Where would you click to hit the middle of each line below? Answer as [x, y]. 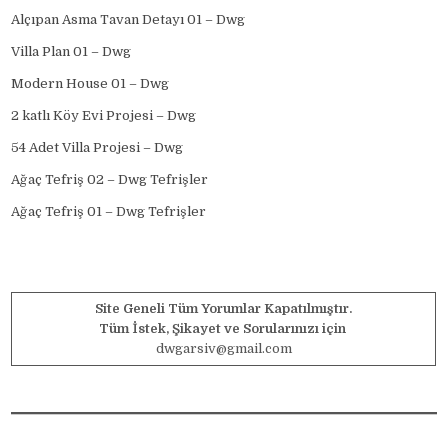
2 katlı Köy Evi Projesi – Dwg [104, 115]
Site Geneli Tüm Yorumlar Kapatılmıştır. [224, 308]
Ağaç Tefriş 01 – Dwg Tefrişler [109, 211]
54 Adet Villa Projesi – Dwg [97, 147]
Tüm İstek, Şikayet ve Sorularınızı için [223, 328]
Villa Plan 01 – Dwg [71, 51]
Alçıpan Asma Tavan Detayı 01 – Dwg [128, 19]
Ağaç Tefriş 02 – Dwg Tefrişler [110, 179]
